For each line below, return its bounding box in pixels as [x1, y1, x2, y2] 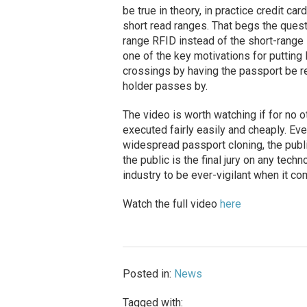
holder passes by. [122, 79, 208, 93]
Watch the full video [122, 197, 220, 211]
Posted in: [122, 267, 174, 281]
